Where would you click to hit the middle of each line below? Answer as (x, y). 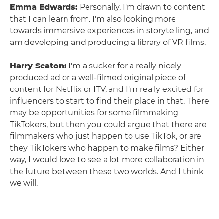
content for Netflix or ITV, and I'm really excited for (107, 89)
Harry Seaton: (38, 66)
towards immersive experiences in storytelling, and (109, 30)
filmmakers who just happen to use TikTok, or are (106, 136)
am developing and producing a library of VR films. (108, 42)
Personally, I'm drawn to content (142, 7)
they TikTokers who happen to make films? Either (107, 148)
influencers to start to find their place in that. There (109, 101)
